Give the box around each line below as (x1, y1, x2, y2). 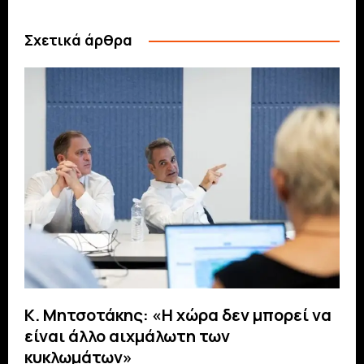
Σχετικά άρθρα (24, 30, 132, 50)
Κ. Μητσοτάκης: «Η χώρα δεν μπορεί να (24, 303, 331, 326)
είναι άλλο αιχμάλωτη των (24, 324, 230, 347)
